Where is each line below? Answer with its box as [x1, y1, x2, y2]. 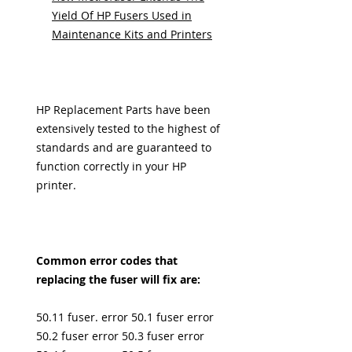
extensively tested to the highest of [36, 121, 220, 136]
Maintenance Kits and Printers [52, 27, 212, 42]
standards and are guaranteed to [36, 140, 211, 155]
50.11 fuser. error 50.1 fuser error [36, 310, 214, 324]
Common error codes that [36, 253, 178, 268]
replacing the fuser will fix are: [36, 272, 200, 287]
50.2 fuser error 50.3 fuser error [36, 328, 204, 343]
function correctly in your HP [36, 159, 186, 174]
